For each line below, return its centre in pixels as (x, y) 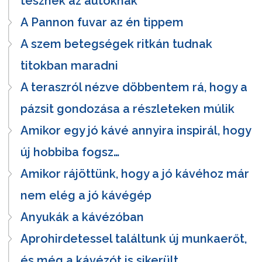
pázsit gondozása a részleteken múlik (127, 108)
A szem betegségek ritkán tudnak (116, 44)
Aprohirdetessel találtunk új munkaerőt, (134, 238)
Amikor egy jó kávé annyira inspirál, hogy (136, 130)
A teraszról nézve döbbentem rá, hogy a (134, 87)
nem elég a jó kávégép (86, 195)
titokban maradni (69, 65)
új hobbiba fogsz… (70, 152)
